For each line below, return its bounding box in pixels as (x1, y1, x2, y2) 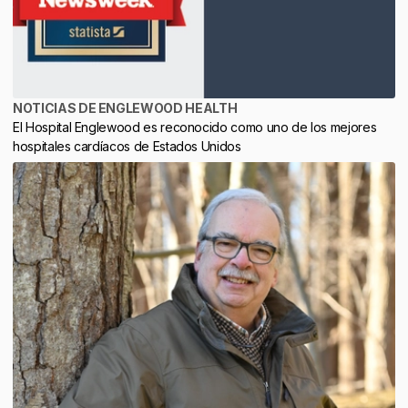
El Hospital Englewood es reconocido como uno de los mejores (13, 119, 377, 135)
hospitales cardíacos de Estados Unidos (13, 138, 241, 154)
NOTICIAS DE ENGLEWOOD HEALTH (13, 100, 238, 116)
